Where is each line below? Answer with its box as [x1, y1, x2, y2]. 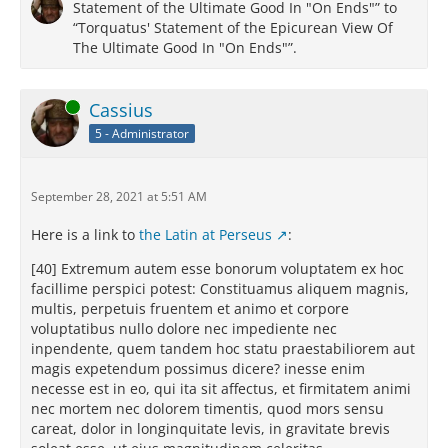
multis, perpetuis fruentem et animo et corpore [31, 299, 349, 318]
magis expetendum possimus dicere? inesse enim [31, 359, 365, 378]
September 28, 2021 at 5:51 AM [31, 188, 207, 205]
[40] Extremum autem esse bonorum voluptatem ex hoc [31, 259, 404, 278]
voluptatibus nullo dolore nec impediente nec [31, 319, 337, 338]
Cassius [89, 98, 153, 122]
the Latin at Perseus [139, 225, 272, 244]
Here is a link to [31, 225, 139, 244]
